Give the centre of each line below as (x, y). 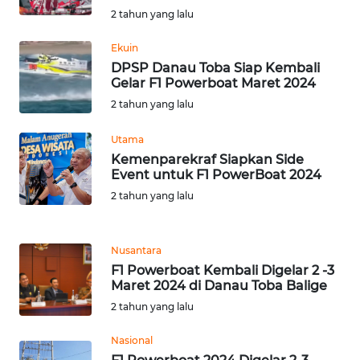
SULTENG (54, 281)
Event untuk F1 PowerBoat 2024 (216, 174)
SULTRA (50, 162)
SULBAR (51, 341)
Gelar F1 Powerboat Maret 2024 (213, 83)
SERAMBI (54, 43)
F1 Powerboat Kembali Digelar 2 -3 (223, 270)
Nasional (132, 340)
